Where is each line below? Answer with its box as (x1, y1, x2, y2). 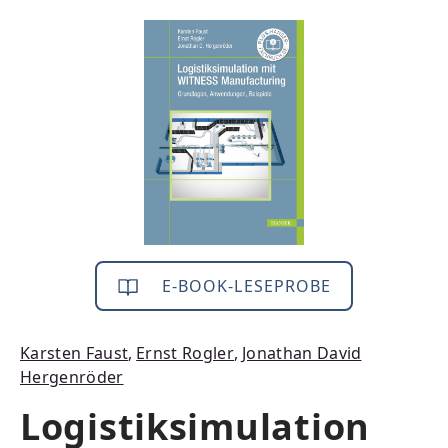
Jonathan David (242, 342, 362, 364)
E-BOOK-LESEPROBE (156, 275, 332, 297)
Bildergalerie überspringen (19, 20, 242, 42)
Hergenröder (20, 366, 124, 388)
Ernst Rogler (136, 342, 235, 364)
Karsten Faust (20, 342, 129, 364)
